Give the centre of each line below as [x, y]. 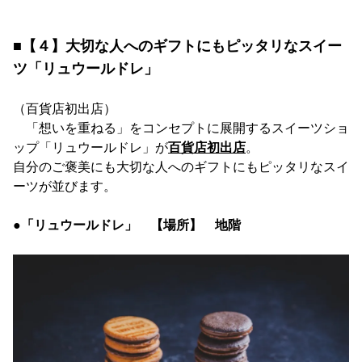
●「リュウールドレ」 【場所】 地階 [127, 225]
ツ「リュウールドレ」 [86, 68]
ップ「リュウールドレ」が [90, 147]
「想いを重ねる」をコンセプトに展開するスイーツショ [181, 128]
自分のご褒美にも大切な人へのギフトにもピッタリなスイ [181, 166]
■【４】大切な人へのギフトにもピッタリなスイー [177, 46]
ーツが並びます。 [65, 186]
